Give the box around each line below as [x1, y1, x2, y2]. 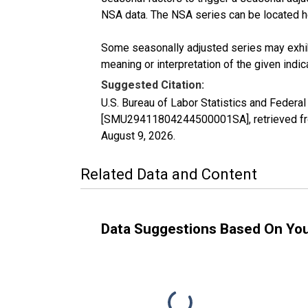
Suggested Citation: [101, 78, 204, 91]
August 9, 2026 [101, 129, 173, 142]
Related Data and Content [80, 165, 257, 183]
